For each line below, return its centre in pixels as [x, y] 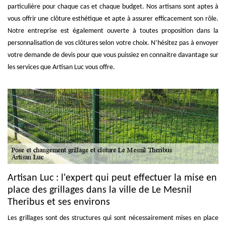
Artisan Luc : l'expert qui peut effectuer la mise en [112, 178]
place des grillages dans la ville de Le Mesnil [100, 190]
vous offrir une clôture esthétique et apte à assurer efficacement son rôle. [113, 19]
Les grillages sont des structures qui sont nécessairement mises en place [113, 218]
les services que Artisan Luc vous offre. [61, 68]
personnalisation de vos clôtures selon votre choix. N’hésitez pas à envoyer [113, 43]
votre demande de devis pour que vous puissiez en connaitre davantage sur [113, 55]
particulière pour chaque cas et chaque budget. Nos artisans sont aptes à [113, 7]
